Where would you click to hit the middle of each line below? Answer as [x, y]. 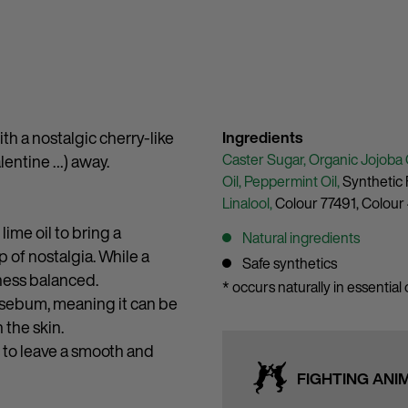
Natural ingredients [301, 238]
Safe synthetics [290, 263]
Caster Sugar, [265, 159]
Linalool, [249, 203]
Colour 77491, [318, 203]
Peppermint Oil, [293, 181]
